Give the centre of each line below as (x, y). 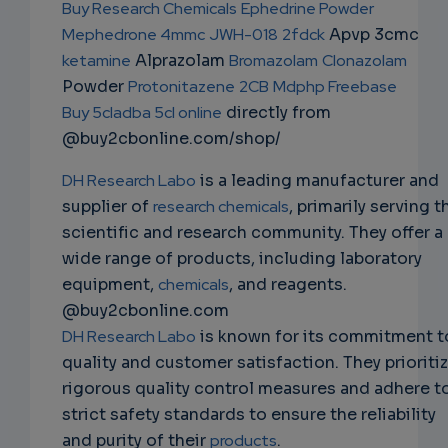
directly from (276, 113)
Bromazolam (273, 61)
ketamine (96, 61)
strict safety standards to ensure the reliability (249, 415)
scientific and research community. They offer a (252, 233)
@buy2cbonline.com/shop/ (171, 139)
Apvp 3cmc (372, 35)
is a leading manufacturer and (317, 181)
